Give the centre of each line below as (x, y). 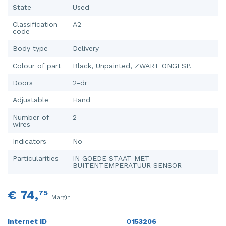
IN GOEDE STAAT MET (111, 158)
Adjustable (31, 100)
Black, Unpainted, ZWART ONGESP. (132, 65)
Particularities (36, 158)
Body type (30, 48)
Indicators (30, 141)
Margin (61, 197)
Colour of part (37, 65)
